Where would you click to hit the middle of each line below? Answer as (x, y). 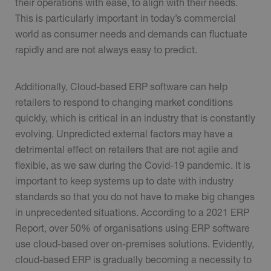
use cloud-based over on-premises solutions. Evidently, (135, 244)
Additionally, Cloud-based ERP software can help (121, 87)
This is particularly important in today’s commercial (126, 18)
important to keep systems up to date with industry (124, 181)
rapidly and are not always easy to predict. (107, 49)
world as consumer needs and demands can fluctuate (131, 34)
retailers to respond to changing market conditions (124, 102)
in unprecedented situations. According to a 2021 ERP (132, 212)
